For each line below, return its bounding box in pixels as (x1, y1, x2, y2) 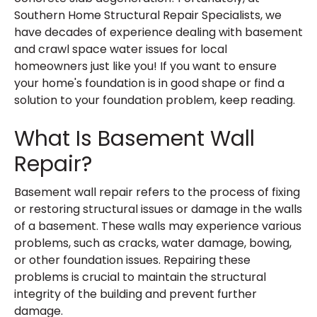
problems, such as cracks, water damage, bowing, (14, 235, 292, 251)
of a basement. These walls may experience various (14, 218, 301, 234)
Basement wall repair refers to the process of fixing (14, 184, 300, 200)
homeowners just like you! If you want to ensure (14, 58, 277, 74)
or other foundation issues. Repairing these (14, 252, 250, 268)
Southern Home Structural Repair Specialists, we (14, 7, 282, 23)
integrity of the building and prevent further (14, 286, 257, 302)
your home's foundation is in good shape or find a (14, 75, 284, 91)
